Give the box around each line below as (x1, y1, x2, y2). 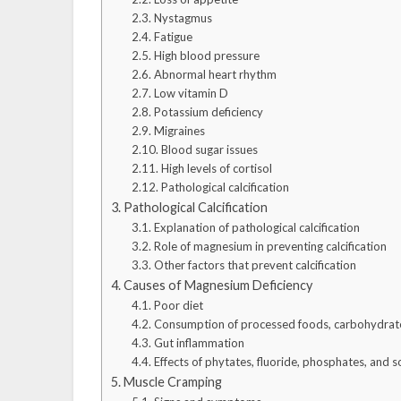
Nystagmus (153, 10, 212, 25)
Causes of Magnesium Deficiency (124, 277, 313, 293)
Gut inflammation (153, 335, 244, 350)
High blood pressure (153, 47, 260, 63)
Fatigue (153, 29, 192, 44)
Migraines (153, 123, 205, 138)
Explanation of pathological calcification (153, 219, 360, 235)
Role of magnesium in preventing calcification (153, 238, 387, 253)
